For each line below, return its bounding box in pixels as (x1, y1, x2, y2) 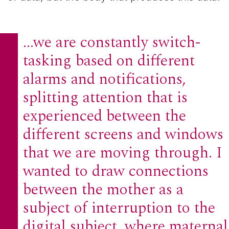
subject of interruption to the (23, 196, 215, 220)
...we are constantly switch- (23, 31, 201, 55)
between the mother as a (23, 178, 184, 202)
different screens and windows (23, 123, 223, 147)
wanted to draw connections (23, 159, 209, 184)
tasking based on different (23, 49, 195, 73)
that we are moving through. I (23, 141, 222, 165)
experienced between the (23, 104, 186, 128)
